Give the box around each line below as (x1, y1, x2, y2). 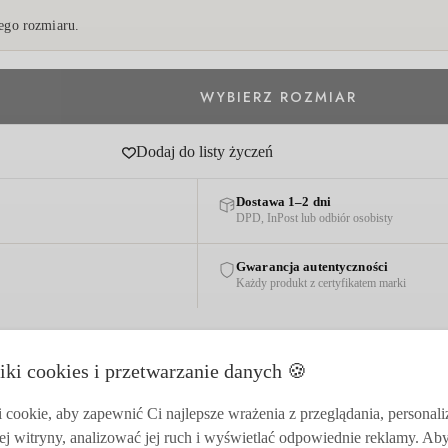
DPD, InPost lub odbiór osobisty (236, 212, 394, 225)
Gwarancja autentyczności (236, 260, 389, 275)
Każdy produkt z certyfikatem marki (236, 277, 407, 290)
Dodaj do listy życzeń (135, 142, 273, 160)
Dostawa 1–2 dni (236, 195, 331, 210)
